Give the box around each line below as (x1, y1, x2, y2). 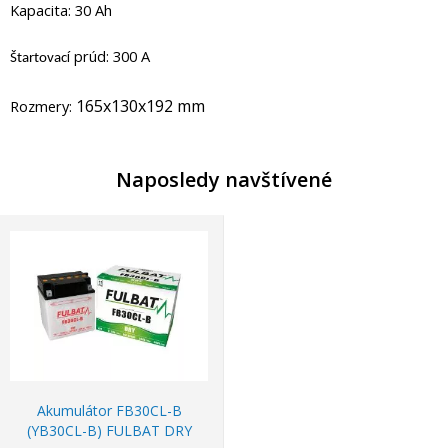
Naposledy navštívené (116, 165, 332, 193)
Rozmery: (10, 95, 76, 116)
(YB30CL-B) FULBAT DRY (26, 420, 192, 440)
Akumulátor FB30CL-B (36, 400, 182, 420)
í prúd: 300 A (67, 46, 150, 67)
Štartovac (10, 51, 67, 67)
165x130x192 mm (76, 94, 205, 117)
